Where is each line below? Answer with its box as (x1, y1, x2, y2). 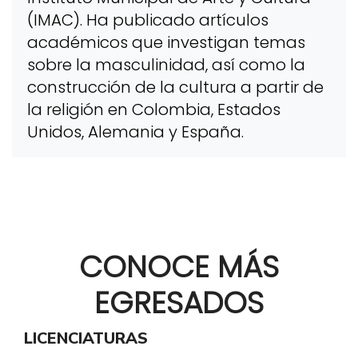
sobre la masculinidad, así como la (26, 53, 305, 76)
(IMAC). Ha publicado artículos (26, 8, 268, 31)
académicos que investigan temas (26, 30, 305, 54)
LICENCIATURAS (24, 327, 148, 349)
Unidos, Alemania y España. (26, 120, 244, 143)
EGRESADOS (94, 282, 264, 324)
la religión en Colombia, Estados (26, 97, 280, 121)
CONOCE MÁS (79, 246, 279, 288)
